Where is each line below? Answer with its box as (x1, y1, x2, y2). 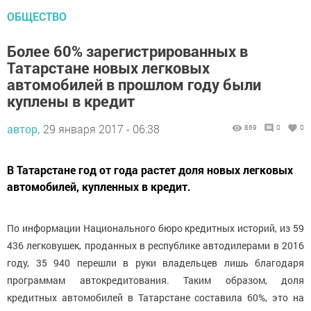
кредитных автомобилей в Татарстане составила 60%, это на (7, 291, 304, 305)
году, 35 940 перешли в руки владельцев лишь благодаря (7, 256, 304, 270)
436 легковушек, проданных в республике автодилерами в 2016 (7, 239, 304, 253)
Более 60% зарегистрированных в (7, 41, 248, 62)
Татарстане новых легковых (7, 58, 210, 78)
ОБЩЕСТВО (7, 9, 67, 24)
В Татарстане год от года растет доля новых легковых (7, 162, 293, 178)
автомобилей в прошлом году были (7, 74, 261, 95)
